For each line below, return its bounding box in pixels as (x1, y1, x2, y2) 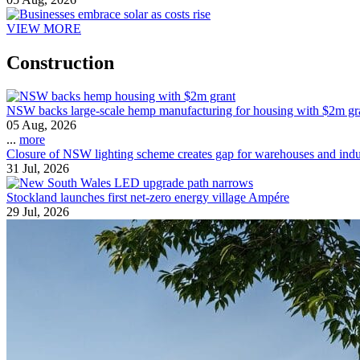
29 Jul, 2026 (6, 205, 69, 219)
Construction (6, 51, 114, 73)
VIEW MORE (6, 21, 81, 35)
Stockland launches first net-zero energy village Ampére (6, 190, 289, 205)
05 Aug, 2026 (6, 118, 76, 133)
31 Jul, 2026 (6, 162, 69, 176)
